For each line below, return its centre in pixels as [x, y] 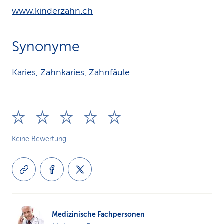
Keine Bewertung [39, 139]
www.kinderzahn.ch [52, 11]
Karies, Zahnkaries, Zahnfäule [71, 72]
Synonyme [46, 47]
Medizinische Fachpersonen [98, 214]
